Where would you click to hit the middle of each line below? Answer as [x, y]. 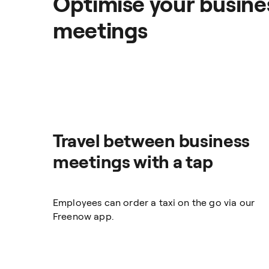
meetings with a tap [133, 161]
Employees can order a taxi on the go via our [154, 202]
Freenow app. [83, 216]
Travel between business [152, 140]
